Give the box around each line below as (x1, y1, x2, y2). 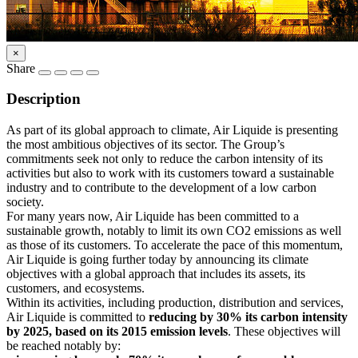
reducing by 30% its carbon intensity (149, 310, 348, 324)
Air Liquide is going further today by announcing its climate (6, 253, 308, 267)
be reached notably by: (6, 339, 121, 353)
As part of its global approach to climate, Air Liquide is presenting (6, 123, 338, 137)
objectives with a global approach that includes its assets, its (6, 267, 305, 281)
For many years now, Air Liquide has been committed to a (6, 209, 299, 224)
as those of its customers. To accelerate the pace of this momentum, (6, 238, 343, 253)
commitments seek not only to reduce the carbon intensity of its (6, 152, 323, 166)
